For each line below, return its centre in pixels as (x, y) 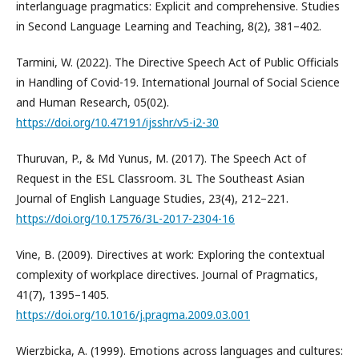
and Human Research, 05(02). (93, 102)
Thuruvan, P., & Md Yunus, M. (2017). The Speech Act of (161, 158)
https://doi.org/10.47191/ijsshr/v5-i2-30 (117, 122)
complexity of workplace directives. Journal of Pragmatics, (167, 274)
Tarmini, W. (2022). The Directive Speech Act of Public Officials (177, 62)
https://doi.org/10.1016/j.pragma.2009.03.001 (133, 315)
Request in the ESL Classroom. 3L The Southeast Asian (160, 178)
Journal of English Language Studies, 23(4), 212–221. (152, 198)
